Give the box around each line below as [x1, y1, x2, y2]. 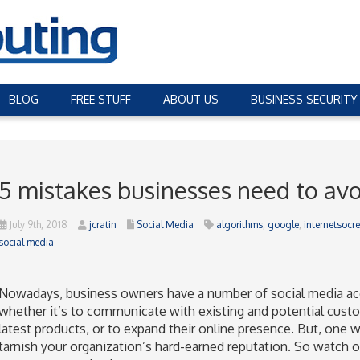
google [267, 219, 299, 231]
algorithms [215, 219, 263, 231]
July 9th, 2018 [6, 219, 67, 231]
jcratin [88, 219, 117, 231]
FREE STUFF [71, 92, 131, 106]
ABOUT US [163, 92, 219, 106]
